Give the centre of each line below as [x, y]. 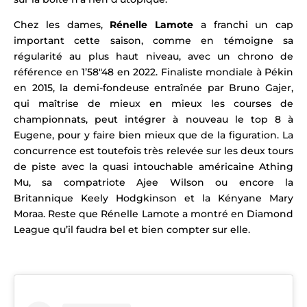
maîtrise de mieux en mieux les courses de [166, 103]
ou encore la [255, 182]
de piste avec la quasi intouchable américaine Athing [153, 166]
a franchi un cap [243, 24]
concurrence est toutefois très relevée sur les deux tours [153, 150]
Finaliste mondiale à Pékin [227, 72]
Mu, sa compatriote [75, 182]
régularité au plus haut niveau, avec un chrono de [153, 56]
